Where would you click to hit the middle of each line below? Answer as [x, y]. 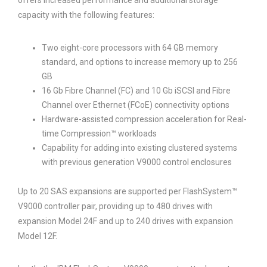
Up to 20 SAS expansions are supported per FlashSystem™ [128, 191]
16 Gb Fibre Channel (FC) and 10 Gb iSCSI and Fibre [136, 91]
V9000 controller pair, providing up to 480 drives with [115, 206]
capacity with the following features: [86, 15]
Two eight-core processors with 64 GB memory [130, 48]
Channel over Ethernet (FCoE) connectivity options [136, 105]
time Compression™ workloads [99, 133]
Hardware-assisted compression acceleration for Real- [144, 119]
